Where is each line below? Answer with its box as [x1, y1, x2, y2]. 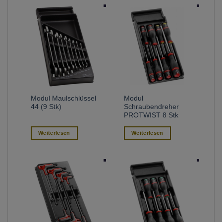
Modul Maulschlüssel [31, 94, 97, 102]
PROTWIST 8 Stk [124, 111, 179, 119]
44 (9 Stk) [31, 103, 62, 111]
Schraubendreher [124, 103, 179, 111]
